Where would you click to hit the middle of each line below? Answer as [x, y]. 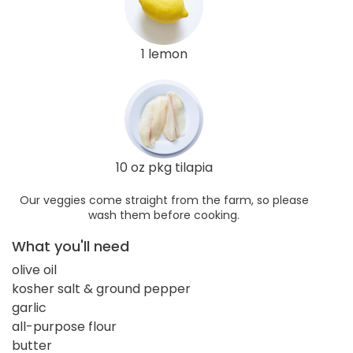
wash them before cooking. [164, 215]
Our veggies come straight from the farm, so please [164, 200]
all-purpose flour [64, 326]
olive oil [34, 269]
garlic [29, 307]
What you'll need [71, 246]
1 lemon [164, 54]
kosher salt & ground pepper [101, 288]
